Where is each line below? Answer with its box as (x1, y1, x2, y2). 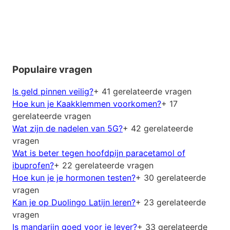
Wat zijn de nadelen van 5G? (12, 123, 123, 134)
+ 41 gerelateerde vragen (93, 86, 191, 97)
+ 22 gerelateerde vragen (54, 160, 154, 171)
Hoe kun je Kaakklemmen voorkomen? (12, 99, 161, 109)
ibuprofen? (12, 160, 54, 171)
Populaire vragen (12, 64, 92, 76)
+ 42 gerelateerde (123, 123, 193, 134)
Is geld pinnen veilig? (12, 86, 93, 97)
